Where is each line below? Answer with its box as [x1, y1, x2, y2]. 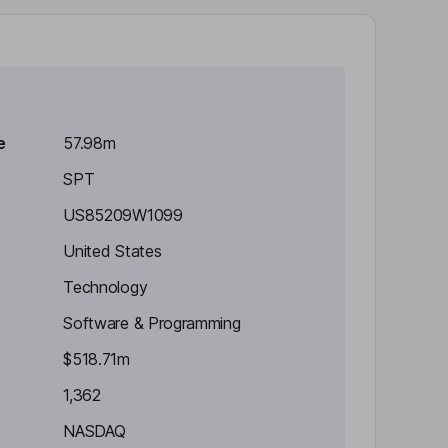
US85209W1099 [63, 205, 183, 225]
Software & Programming [63, 313, 241, 333]
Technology [63, 277, 148, 297]
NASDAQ [63, 421, 126, 441]
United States [63, 241, 162, 261]
